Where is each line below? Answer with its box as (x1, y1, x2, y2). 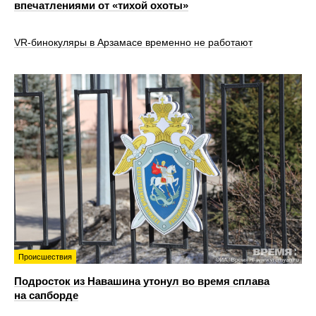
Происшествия (18, 253, 72, 262)
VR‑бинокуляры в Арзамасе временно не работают (14, 36, 253, 48)
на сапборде (14, 289, 78, 302)
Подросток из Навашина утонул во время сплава (14, 275, 269, 288)
